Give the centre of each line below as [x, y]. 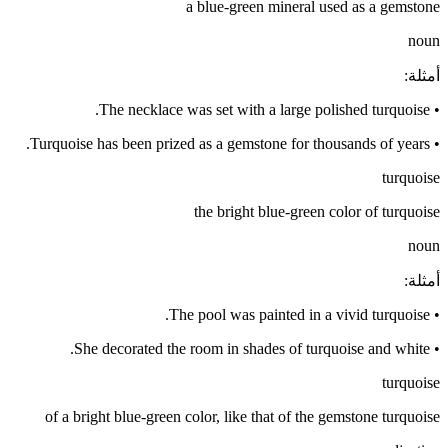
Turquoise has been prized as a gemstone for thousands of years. [230, 144]
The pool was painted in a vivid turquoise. [299, 315]
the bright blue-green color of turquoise [317, 212]
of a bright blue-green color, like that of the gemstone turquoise [242, 417]
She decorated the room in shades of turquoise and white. [252, 349]
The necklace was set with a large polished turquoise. [264, 110]
